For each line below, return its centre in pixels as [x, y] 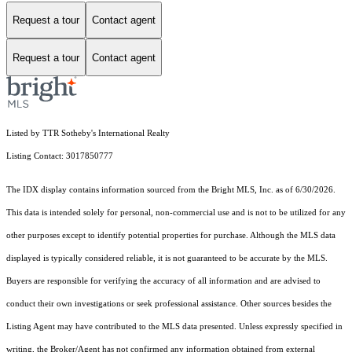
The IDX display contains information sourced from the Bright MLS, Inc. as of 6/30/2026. [171, 190]
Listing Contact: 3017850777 [61, 156]
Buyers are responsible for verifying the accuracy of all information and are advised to [163, 281]
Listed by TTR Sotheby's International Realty [88, 134]
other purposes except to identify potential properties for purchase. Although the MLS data [171, 236]
